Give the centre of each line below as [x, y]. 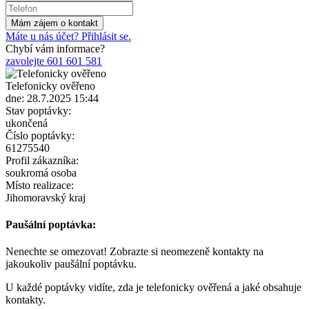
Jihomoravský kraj [46, 197]
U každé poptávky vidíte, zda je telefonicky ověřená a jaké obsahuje [153, 288]
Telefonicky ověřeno [50, 86]
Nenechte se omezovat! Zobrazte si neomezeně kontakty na [134, 252]
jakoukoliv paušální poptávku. [71, 264]
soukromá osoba [41, 172]
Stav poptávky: [38, 110]
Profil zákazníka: [42, 160]
